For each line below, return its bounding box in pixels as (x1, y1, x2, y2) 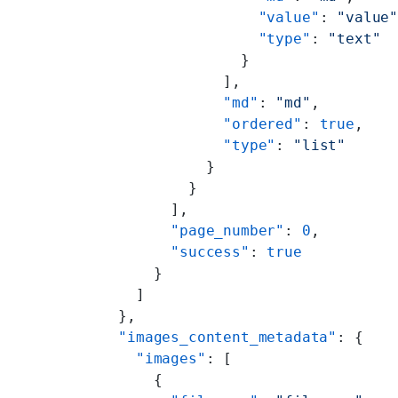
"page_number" (100, 221, 285, 239)
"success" (100, 243, 250, 260)
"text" (328, 29, 381, 47)
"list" (293, 136, 346, 154)
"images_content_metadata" (100, 328, 338, 346)
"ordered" (100, 115, 302, 132)
